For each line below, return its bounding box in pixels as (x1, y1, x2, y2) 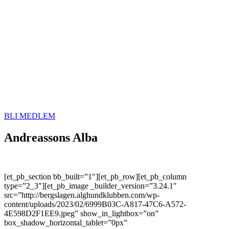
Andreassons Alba (4, 130, 98, 144)
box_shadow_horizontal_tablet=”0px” (4, 218, 127, 227)
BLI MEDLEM (4, 111, 55, 120)
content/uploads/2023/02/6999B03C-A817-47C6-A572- (4, 199, 186, 209)
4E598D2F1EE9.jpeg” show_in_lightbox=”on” (4, 209, 158, 218)
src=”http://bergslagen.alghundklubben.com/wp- (4, 190, 159, 199)
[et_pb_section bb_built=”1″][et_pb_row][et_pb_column (4, 172, 187, 181)
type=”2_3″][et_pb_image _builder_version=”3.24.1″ (4, 181, 177, 190)
